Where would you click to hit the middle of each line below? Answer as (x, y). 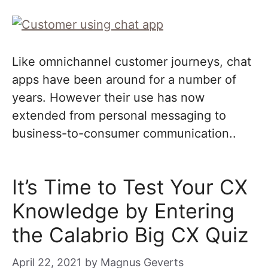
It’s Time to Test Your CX (130, 187)
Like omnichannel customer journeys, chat (132, 62)
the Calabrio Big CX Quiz (130, 235)
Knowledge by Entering (123, 211)
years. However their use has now (108, 98)
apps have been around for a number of (124, 80)
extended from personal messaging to (119, 115)
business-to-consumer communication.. (124, 133)
